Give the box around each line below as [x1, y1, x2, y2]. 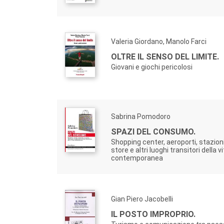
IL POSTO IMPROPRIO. [111, 209, 195, 219]
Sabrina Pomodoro [111, 112, 170, 120]
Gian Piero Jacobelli [111, 195, 173, 203]
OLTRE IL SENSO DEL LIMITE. [111, 52, 219, 61]
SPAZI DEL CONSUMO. [111, 127, 195, 136]
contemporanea [111, 154, 163, 162]
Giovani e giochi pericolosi [111, 63, 192, 71]
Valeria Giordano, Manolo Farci [111, 37, 206, 45]
